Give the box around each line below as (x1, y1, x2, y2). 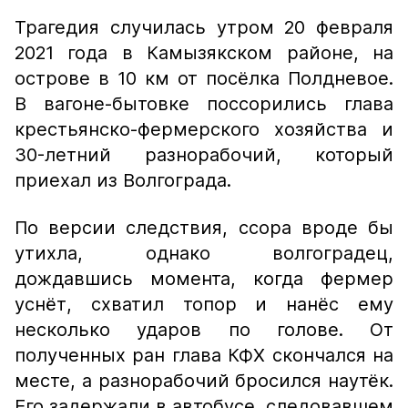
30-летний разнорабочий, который (15, 144, 393, 166)
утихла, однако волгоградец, (15, 242, 393, 264)
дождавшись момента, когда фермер (15, 268, 393, 290)
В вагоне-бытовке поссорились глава (15, 93, 393, 115)
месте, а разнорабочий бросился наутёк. (15, 370, 393, 392)
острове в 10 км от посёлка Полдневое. (15, 67, 393, 89)
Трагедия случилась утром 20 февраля (15, 16, 393, 38)
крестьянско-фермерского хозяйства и (15, 118, 393, 140)
